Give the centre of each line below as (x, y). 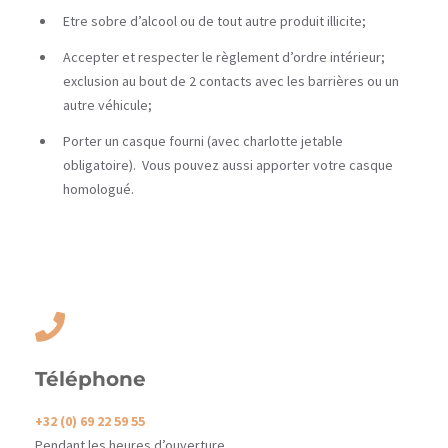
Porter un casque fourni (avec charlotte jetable (203, 141)
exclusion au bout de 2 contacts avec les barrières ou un (231, 81)
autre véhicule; (107, 105)
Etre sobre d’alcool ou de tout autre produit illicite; (214, 20)
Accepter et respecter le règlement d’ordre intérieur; (224, 57)
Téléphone (90, 379)
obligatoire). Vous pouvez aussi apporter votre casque (228, 165)
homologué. (98, 189)
